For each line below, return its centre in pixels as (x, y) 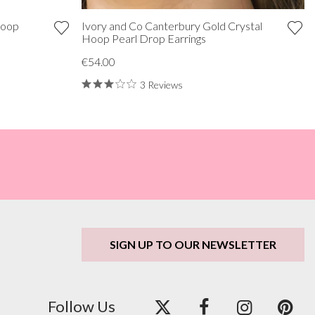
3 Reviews (161, 84)
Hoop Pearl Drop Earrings (143, 38)
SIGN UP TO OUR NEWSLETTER (193, 244)
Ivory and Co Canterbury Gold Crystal (172, 25)
